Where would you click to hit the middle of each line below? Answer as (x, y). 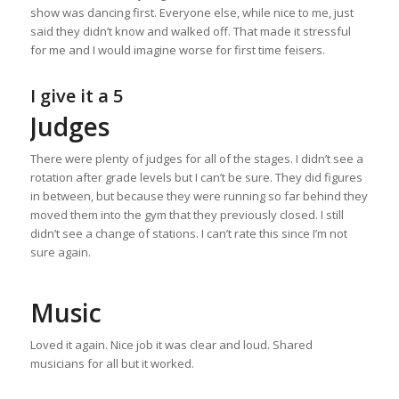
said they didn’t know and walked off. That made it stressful (190, 32)
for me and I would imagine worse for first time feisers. (177, 50)
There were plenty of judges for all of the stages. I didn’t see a (196, 159)
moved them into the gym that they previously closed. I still (187, 215)
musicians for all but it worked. (112, 364)
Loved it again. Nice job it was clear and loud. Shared (171, 345)
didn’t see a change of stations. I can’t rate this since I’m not (188, 234)
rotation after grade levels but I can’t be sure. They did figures (196, 178)
